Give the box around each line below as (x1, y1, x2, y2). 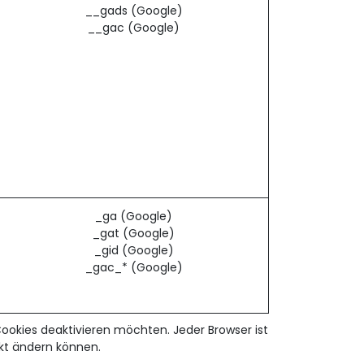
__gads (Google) (84, 2, 183, 19)
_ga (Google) (95, 207, 172, 224)
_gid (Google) (93, 241, 174, 258)
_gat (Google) (93, 224, 175, 241)
